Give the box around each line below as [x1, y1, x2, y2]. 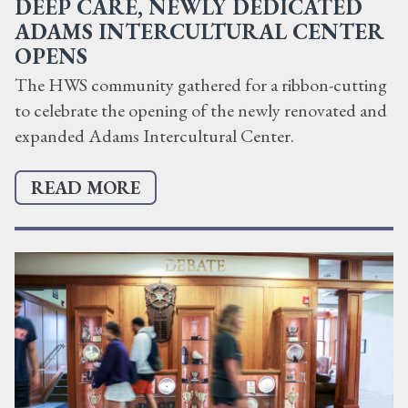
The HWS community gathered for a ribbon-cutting [15, 73, 387, 97]
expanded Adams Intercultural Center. [15, 124, 294, 148]
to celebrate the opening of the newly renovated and [15, 98, 387, 123]
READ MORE [31, 176, 140, 200]
